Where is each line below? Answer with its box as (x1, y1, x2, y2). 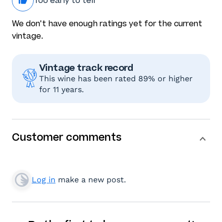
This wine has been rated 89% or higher (39, 73, 193, 83)
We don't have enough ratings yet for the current (12, 18, 202, 28)
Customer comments (12, 130, 121, 144)
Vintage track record (39, 61, 133, 74)
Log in (32, 174, 55, 184)
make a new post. (55, 174, 126, 184)
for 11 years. (39, 84, 84, 94)
